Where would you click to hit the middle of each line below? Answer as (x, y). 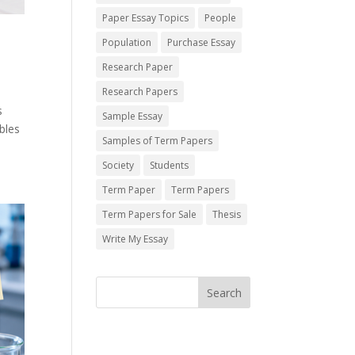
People (220, 18)
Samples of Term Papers (157, 141)
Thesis (226, 215)
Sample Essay (132, 116)
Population (126, 43)
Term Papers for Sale (149, 215)
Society (118, 166)
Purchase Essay (201, 43)
